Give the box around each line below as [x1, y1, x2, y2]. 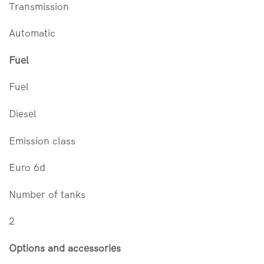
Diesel [9, 107, 37, 120]
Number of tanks [9, 187, 85, 200]
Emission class [9, 134, 75, 147]
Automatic [9, 27, 55, 39]
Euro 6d [9, 161, 45, 174]
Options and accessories [9, 241, 121, 254]
